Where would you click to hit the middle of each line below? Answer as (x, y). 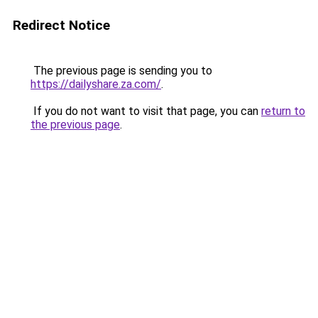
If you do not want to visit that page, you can (146, 111)
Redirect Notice (61, 25)
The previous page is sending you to (121, 71)
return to (283, 111)
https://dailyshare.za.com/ (96, 84)
